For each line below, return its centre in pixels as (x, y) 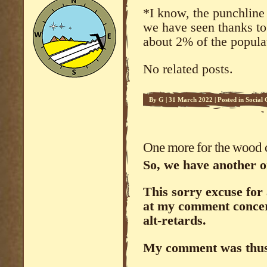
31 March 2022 (191, 99)
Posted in (232, 99)
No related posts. (188, 69)
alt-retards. (175, 221)
